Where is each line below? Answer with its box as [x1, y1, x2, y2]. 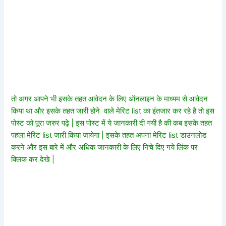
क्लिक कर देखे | [11, 155, 55, 164]
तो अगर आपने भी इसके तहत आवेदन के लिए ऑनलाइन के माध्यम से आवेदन [11, 94, 208, 104]
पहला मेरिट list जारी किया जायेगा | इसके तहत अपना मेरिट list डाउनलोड [11, 131, 207, 140]
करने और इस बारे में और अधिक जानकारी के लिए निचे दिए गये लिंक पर [11, 143, 198, 152]
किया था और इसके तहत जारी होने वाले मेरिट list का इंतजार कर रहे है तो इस [11, 106, 215, 116]
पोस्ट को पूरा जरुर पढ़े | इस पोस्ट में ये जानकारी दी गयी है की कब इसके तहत [11, 119, 212, 128]
